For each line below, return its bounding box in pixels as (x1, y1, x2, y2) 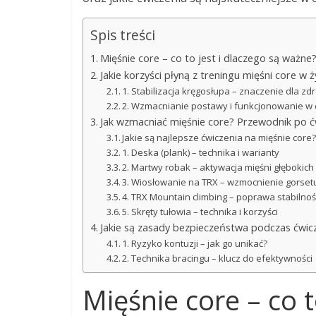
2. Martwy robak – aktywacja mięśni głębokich (122, 160, 315, 174)
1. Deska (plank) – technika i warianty (122, 145, 280, 159)
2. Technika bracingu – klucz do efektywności (122, 251, 313, 265)
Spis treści (90, 25, 155, 44)
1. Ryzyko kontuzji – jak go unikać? (122, 236, 268, 250)
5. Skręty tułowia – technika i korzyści (122, 205, 279, 218)
